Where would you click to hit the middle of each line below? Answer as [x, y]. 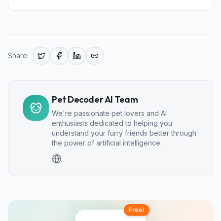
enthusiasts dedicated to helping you [112, 123]
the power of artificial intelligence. [107, 143]
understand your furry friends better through [124, 133]
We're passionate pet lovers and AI [109, 113]
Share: [18, 55]
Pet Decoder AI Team [95, 99]
